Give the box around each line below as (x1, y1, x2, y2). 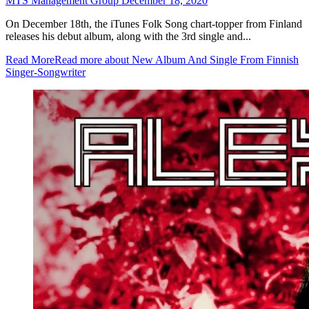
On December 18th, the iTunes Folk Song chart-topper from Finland (6, 18, 302, 30)
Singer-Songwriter (6, 66, 86, 79)
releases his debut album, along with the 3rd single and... (6, 30, 251, 43)
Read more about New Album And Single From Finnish (54, 54, 299, 66)
